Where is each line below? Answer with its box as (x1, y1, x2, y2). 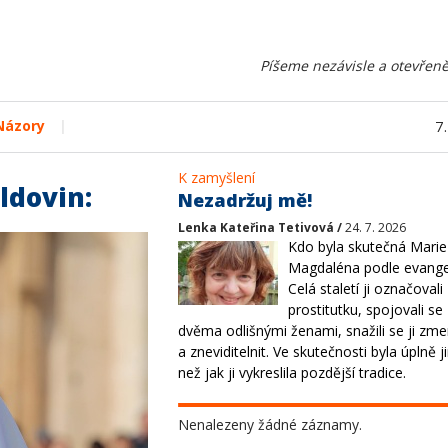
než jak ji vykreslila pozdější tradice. (178, 363, 406, 382)
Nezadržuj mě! (178, 188, 312, 212)
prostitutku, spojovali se (288, 300, 443, 319)
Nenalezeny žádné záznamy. (178, 415, 362, 434)
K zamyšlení (178, 168, 255, 187)
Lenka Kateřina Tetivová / (178, 219, 345, 236)
